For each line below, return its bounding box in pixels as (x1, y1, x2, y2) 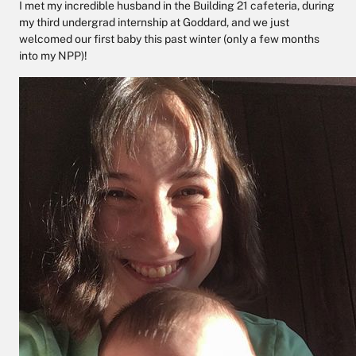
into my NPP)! (19, 49, 87, 62)
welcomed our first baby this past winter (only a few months (19, 33, 319, 45)
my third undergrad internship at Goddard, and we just (19, 16, 289, 29)
